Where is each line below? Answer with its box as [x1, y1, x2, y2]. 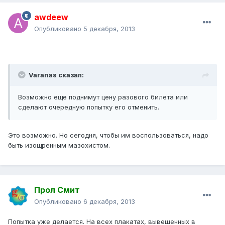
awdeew [34, 12, 68, 23]
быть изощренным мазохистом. [8, 141, 110, 150]
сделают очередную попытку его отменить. [18, 103, 159, 111]
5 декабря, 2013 [83, 25, 135, 33]
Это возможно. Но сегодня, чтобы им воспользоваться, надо [8, 131, 208, 140]
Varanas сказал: [29, 71, 84, 79]
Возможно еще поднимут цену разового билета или [18, 93, 188, 101]
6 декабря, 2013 [83, 197, 135, 206]
